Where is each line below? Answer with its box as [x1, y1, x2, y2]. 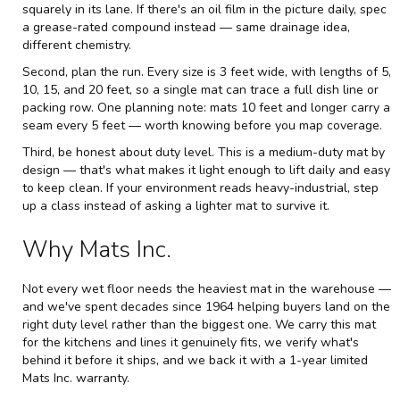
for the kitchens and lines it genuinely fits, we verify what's [22, 333, 359, 351]
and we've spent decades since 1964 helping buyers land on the [22, 297, 390, 315]
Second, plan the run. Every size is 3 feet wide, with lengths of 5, [22, 62, 391, 80]
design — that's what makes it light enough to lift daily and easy [22, 161, 390, 179]
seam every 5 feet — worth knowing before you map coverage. [22, 116, 382, 134]
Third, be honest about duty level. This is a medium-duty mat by [22, 143, 385, 161]
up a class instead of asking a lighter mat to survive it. [22, 196, 329, 214]
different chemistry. [22, 36, 131, 54]
